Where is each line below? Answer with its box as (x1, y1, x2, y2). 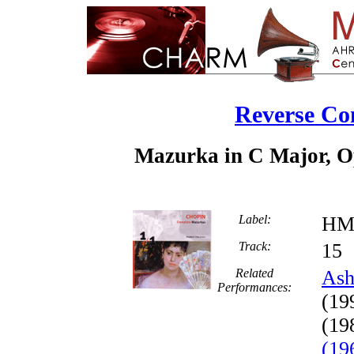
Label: (238, 212, 271, 226)
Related (235, 265, 273, 280)
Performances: (217, 280, 292, 294)
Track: (238, 239, 271, 253)
